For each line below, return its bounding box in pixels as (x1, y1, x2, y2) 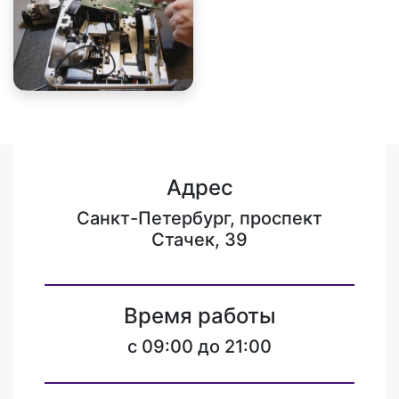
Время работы (123, 303, 276, 329)
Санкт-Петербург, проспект (77, 208, 322, 229)
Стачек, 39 (151, 229, 248, 250)
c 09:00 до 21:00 (127, 336, 272, 357)
